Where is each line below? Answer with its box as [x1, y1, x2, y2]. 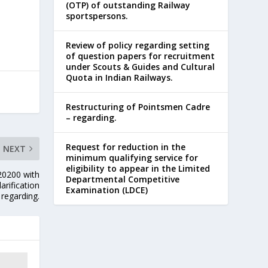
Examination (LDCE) [66, 184, 148, 196]
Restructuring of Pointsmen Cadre [66, 100, 211, 112]
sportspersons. [66, 10, 129, 22]
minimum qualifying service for [66, 151, 199, 163]
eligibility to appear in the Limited [66, 162, 211, 174]
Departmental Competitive [66, 173, 180, 185]
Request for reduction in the [66, 141, 186, 153]
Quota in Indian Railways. [66, 71, 173, 83]
